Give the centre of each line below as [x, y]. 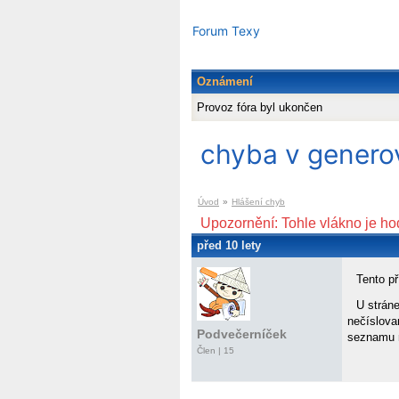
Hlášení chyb [258, 202]
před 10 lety [229, 246]
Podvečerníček [242, 334]
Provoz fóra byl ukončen [260, 108]
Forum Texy [226, 31]
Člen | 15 [216, 351]
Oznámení [225, 82]
